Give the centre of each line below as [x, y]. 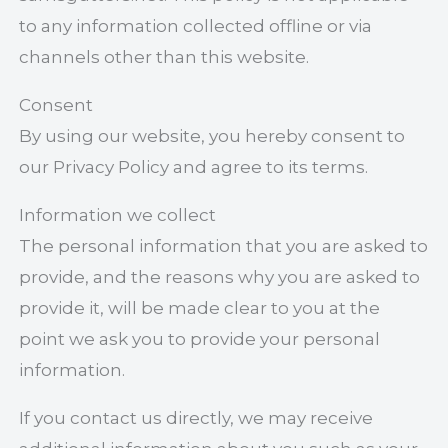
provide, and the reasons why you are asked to [220, 277]
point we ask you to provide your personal [200, 339]
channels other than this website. [164, 57]
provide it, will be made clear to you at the [200, 308]
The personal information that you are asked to [224, 246]
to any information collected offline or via [196, 26]
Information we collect [118, 215]
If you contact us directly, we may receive [196, 418]
